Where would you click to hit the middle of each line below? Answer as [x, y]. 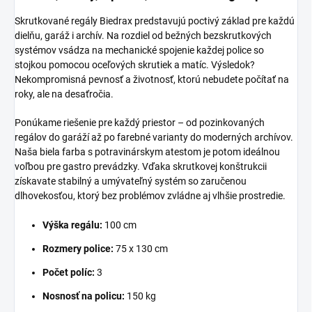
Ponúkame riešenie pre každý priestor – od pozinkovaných [140, 122]
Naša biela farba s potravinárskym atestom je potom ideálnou [147, 151]
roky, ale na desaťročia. [64, 94]
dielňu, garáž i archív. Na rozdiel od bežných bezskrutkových [143, 35]
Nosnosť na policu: [84, 296]
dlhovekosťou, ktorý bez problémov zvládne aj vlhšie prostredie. [150, 195]
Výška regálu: [72, 225]
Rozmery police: [78, 248]
